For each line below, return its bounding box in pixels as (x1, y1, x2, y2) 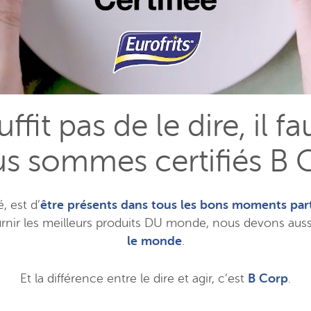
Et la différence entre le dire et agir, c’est (20, 271, 248, 285)
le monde (126, 234, 182, 248)
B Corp (248, 271, 288, 285)
